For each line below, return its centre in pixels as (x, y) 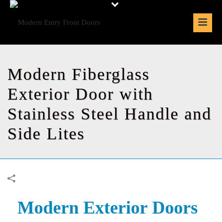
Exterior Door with (80, 94)
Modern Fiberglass (79, 74)
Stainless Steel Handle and (110, 114)
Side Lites (46, 134)
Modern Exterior (85, 208)
